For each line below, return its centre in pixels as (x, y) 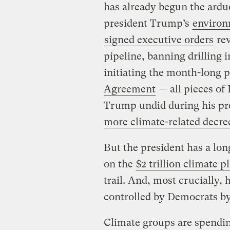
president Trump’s (148, 24)
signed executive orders (159, 40)
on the (119, 164)
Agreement (129, 89)
